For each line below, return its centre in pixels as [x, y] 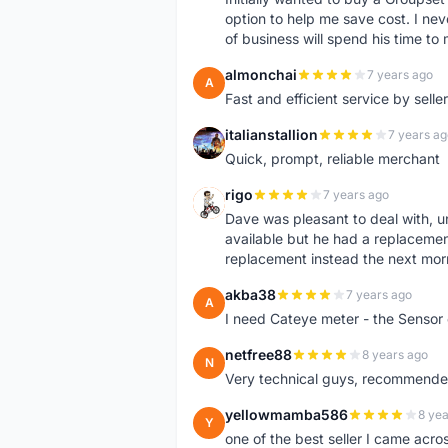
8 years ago [395, 354]
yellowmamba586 [286, 414]
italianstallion [271, 134]
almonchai [261, 74]
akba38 [250, 294]
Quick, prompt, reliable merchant [332, 158]
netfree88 [258, 354]
